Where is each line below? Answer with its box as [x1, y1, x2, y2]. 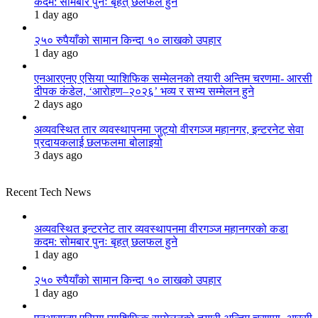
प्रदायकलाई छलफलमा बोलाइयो [34, 136, 163, 148]
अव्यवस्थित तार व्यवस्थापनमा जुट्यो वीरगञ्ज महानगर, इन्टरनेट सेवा [34, 123, 304, 136]
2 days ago [34, 97, 82, 110]
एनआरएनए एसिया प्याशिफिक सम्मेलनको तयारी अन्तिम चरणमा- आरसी [34, 72, 312, 84]
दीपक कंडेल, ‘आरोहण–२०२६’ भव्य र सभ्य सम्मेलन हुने [34, 84, 254, 97]
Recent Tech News [6, 185, 91, 198]
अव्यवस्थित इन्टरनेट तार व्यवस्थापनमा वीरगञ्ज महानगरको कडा [34, 222, 288, 235]
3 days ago [34, 148, 82, 161]
